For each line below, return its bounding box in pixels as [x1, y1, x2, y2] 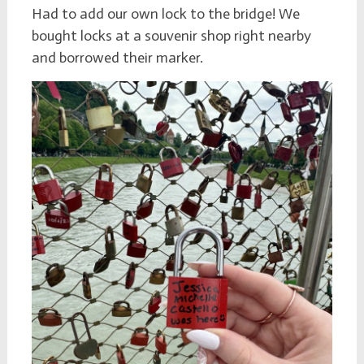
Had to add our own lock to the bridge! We [31, 4, 300, 23]
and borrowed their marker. [31, 48, 206, 67]
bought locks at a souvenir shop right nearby [31, 26, 311, 45]
